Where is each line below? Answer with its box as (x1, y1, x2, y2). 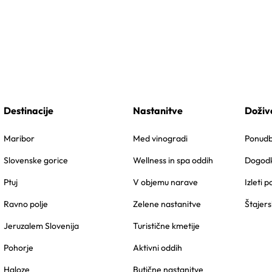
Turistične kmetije (133, 220, 200, 231)
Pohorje (4, 242, 34, 253)
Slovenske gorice (4, 154, 69, 166)
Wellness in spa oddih (133, 154, 214, 166)
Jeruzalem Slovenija (4, 220, 80, 231)
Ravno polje (4, 198, 49, 209)
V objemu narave (133, 176, 199, 188)
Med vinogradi (133, 132, 188, 144)
